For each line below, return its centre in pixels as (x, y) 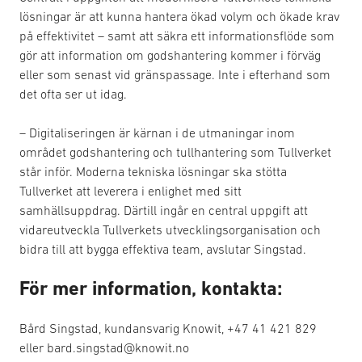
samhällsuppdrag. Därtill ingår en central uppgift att (164, 210)
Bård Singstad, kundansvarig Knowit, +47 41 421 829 (168, 328)
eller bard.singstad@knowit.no (104, 347)
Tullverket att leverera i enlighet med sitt (130, 191)
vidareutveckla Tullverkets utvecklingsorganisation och (170, 229)
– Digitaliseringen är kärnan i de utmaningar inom (157, 133)
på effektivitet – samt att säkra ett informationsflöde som (177, 36)
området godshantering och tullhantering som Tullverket (175, 152)
